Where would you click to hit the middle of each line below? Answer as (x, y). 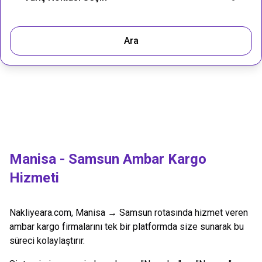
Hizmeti (34, 178)
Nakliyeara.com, (42, 213)
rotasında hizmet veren (200, 213)
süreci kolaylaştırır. (47, 241)
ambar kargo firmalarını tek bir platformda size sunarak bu (127, 227)
